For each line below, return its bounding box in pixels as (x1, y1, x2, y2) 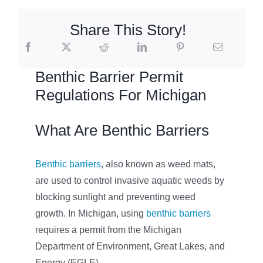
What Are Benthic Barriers (35, 121, 209, 139)
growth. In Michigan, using (35, 208, 146, 219)
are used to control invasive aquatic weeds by (35, 176, 224, 186)
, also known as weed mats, (100, 159, 215, 170)
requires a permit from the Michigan (35, 225, 181, 235)
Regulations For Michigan (35, 86, 206, 104)
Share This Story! (69, 21, 186, 39)
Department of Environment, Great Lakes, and (35, 241, 225, 252)
